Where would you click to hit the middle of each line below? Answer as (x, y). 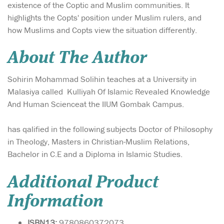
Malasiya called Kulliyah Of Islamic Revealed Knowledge (109, 92)
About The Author (77, 58)
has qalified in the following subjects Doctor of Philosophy (110, 129)
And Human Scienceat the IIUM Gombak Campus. (96, 104)
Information (55, 201)
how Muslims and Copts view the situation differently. (102, 30)
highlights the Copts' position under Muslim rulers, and (104, 17)
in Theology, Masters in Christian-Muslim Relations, (98, 142)
